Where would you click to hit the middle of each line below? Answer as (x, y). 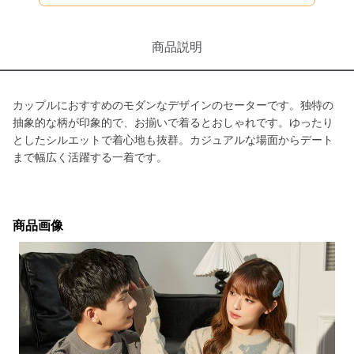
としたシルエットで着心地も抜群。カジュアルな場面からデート (173, 140)
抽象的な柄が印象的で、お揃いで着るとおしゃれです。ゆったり (173, 122)
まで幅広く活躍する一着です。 (90, 157)
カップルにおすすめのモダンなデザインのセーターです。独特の (173, 105)
